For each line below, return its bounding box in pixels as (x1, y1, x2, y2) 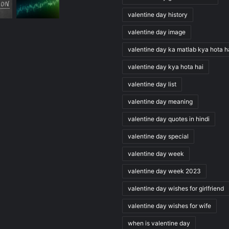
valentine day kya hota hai (128, 63, 203, 71)
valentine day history (128, 11, 188, 19)
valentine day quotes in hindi (128, 115, 210, 123)
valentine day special (128, 132, 189, 141)
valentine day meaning (128, 98, 193, 106)
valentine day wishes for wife (128, 202, 211, 210)
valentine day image (128, 28, 186, 36)
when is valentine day (128, 219, 190, 227)
